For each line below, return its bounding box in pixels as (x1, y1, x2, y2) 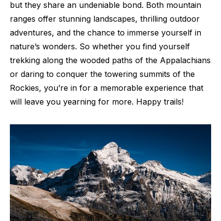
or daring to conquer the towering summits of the (10, 69, 195, 79)
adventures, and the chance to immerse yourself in (10, 28, 201, 38)
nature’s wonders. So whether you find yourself (10, 41, 190, 52)
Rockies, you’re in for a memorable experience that (10, 83, 203, 93)
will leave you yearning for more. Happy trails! (10, 97, 184, 107)
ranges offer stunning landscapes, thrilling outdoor (10, 14, 200, 24)
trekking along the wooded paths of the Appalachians (10, 55, 211, 66)
